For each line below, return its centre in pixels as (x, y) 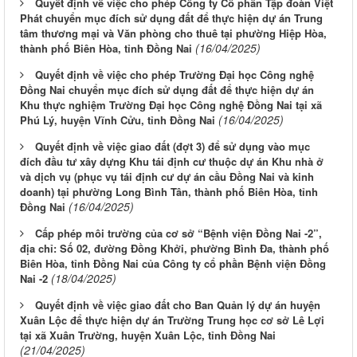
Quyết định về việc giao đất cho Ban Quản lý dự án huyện (178, 305)
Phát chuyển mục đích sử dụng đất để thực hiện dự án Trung (171, 18)
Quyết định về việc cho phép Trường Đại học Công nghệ (175, 75)
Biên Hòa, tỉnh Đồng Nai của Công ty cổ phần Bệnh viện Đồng (173, 264)
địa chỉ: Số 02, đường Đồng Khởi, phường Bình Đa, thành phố (175, 249)
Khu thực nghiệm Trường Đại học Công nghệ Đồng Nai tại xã (171, 105)
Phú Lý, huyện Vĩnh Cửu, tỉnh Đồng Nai (118, 120)
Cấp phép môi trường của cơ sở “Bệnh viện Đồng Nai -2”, (178, 233)
